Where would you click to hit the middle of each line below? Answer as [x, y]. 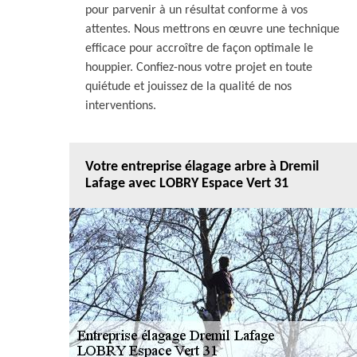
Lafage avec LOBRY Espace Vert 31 [187, 184]
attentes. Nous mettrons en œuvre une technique [212, 29]
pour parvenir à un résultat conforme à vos [196, 10]
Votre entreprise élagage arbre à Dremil [202, 167]
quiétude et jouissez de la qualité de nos [188, 87]
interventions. [121, 106]
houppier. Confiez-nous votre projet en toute [199, 68]
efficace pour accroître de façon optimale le [199, 49]
